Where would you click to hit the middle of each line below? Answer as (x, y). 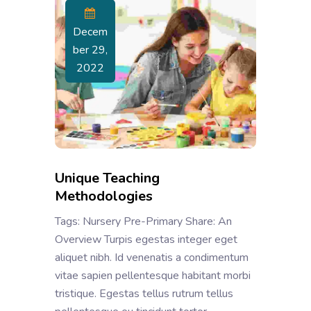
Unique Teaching (107, 178)
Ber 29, (90, 50)
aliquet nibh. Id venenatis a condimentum (152, 257)
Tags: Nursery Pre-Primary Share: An (143, 221)
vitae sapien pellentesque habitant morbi (153, 275)
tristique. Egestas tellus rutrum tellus (144, 293)
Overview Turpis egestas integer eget (146, 239)
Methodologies (106, 196)
